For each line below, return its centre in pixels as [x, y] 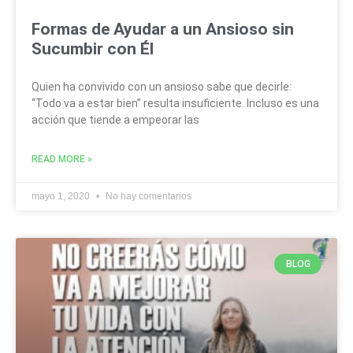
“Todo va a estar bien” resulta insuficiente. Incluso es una [175, 103]
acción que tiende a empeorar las [115, 119]
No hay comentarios [147, 196]
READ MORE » [62, 159]
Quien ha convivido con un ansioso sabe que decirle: [162, 86]
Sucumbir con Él [93, 48]
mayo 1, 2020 [62, 196]
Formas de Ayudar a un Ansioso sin [163, 29]
